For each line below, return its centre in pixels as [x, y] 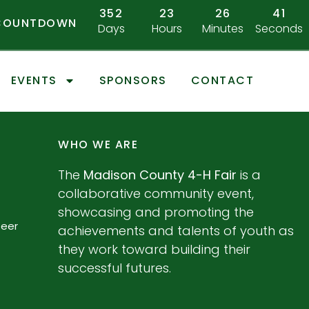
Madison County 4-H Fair [159, 175]
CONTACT [222, 81]
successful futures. [115, 268]
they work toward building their [154, 250]
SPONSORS [133, 81]
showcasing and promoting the [156, 212]
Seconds [279, 29]
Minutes [223, 29]
